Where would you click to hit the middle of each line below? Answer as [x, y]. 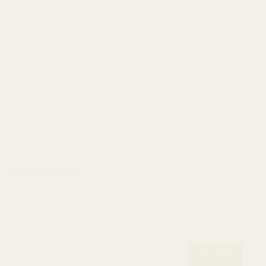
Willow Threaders [45, 172]
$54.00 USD [34, 186]
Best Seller [216, 254]
